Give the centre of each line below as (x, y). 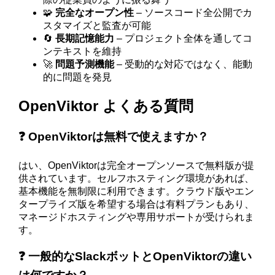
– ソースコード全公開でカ (193, 13)
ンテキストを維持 (83, 52)
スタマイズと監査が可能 (97, 26)
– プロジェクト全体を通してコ (184, 39)
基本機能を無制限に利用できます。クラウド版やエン (137, 191)
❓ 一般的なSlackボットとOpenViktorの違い (135, 257)
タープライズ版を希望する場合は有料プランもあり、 (137, 204)
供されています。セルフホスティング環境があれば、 (137, 178)
